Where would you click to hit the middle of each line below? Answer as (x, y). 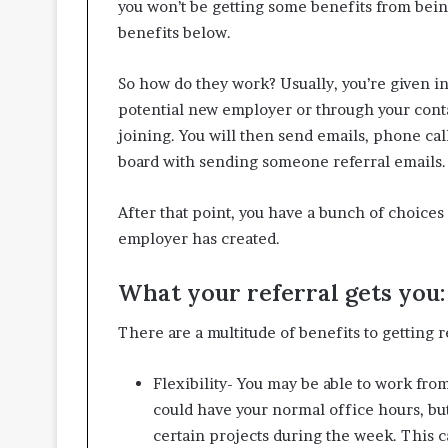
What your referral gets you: (281, 292)
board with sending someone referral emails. (282, 161)
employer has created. (199, 238)
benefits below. (174, 32)
